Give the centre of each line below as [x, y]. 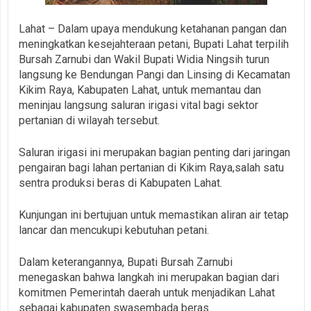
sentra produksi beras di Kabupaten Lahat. [122, 183]
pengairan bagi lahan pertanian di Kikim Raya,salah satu [151, 167]
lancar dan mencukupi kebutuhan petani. [114, 230]
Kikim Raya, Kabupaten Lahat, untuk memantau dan [140, 90]
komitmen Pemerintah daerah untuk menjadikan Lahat [147, 292]
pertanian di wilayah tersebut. [89, 120]
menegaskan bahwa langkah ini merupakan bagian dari [149, 277]
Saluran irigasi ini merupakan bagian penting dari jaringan [154, 152]
